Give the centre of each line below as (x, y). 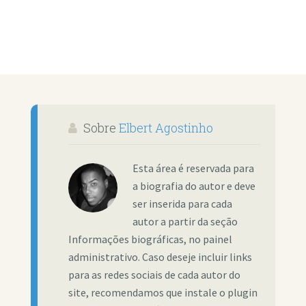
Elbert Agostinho (166, 127)
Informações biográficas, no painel (150, 240)
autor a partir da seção (185, 222)
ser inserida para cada (182, 204)
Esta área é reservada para (193, 169)
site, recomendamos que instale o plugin (163, 293)
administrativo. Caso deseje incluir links (160, 258)
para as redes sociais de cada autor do (154, 275)
